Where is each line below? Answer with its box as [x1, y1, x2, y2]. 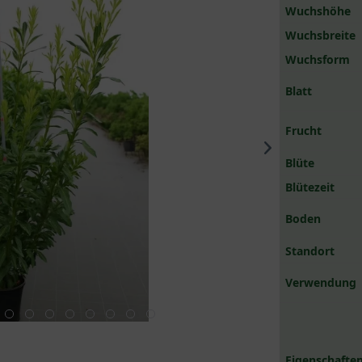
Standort [285, 243, 335, 259]
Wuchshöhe [285, 3, 351, 19]
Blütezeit [285, 179, 335, 195]
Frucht [285, 123, 322, 138]
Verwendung [285, 275, 357, 290]
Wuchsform [285, 52, 351, 67]
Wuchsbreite [285, 27, 356, 43]
